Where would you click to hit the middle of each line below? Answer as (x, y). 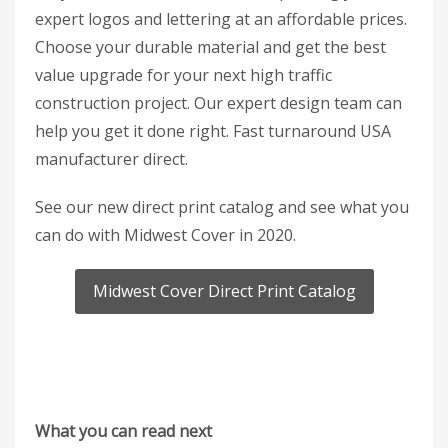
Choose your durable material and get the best (210, 47)
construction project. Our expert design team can (218, 103)
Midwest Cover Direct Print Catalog (224, 291)
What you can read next (123, 431)
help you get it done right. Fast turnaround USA (213, 131)
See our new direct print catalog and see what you (222, 207)
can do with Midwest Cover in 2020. (165, 235)
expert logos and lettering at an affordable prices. (221, 19)
